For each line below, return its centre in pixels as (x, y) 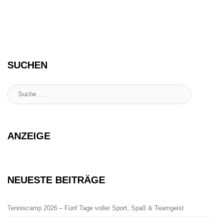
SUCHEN (27, 65)
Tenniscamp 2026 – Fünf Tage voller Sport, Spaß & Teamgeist (96, 208)
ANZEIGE (29, 136)
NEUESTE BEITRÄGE (56, 180)
